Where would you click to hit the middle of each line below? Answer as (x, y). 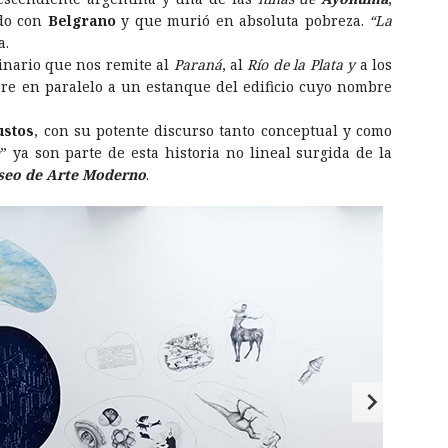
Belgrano (81, 20)
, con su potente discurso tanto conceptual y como (213, 130)
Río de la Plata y (301, 64)
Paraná (195, 64)
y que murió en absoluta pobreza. (242, 20)
